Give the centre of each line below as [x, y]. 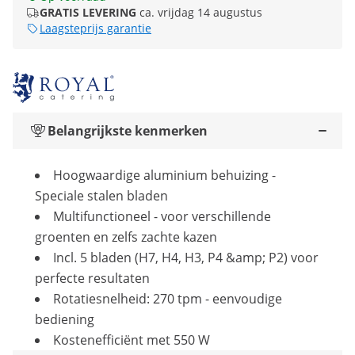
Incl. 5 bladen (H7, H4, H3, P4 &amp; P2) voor [186, 258]
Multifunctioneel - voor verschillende [162, 217]
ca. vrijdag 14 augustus [201, 13]
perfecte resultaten [92, 279]
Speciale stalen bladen [101, 196]
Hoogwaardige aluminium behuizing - [164, 176]
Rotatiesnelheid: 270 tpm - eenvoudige [168, 299]
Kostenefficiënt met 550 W [132, 340]
